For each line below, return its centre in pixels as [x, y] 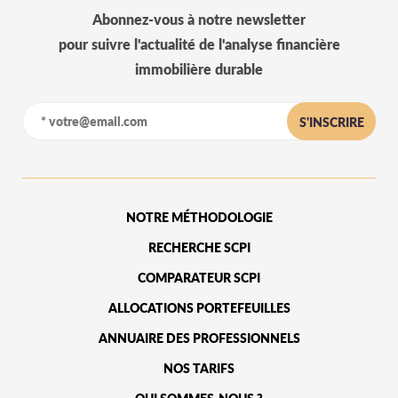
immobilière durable [199, 69]
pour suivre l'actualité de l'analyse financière [199, 44]
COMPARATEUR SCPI [199, 278]
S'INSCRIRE [331, 122]
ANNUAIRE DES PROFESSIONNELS [199, 338]
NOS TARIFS [199, 368]
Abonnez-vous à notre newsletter [199, 19]
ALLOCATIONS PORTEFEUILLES [199, 308]
